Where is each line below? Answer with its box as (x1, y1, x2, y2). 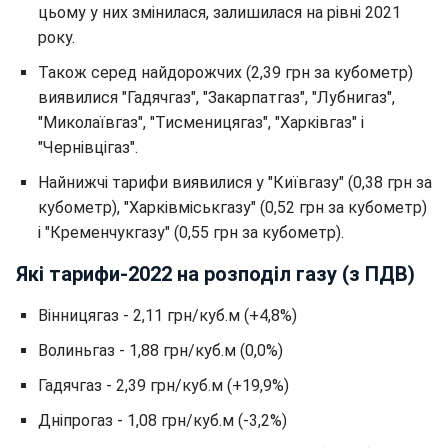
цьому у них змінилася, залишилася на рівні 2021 (38, 3, 401, 22)
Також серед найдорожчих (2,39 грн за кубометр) (38, 63, 413, 82)
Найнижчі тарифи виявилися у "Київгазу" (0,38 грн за (38, 173, 432, 192)
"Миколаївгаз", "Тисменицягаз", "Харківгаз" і (38, 113, 364, 132)
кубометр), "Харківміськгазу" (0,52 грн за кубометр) (38, 198, 427, 217)
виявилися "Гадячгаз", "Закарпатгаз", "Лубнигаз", (38, 88, 395, 107)
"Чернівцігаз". (38, 138, 138, 157)
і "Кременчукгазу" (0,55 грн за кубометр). (38, 223, 344, 242)
